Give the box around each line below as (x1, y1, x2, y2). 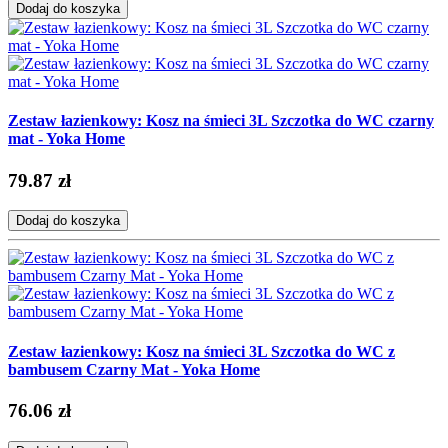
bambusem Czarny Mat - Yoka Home (8, 360, 260, 378)
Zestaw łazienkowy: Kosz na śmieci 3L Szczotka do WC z (8, 342, 395, 360)
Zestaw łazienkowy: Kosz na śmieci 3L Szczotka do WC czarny (8, 112, 434, 130)
